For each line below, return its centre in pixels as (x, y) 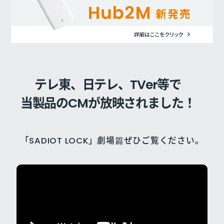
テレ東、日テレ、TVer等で (108, 84)
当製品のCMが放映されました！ (108, 103)
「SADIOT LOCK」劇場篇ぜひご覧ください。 (112, 140)
